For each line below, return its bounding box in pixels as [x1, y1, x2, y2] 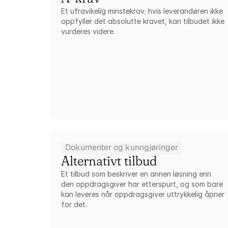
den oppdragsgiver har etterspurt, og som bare [61, 180, 223, 188]
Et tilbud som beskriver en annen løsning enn [61, 169, 212, 178]
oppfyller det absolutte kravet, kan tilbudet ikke [61, 17, 225, 25]
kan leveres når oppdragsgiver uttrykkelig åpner [61, 190, 225, 198]
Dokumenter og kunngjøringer [65, 142, 179, 153]
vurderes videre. [61, 27, 116, 36]
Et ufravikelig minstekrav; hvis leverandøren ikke [61, 7, 223, 15]
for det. [61, 200, 88, 209]
